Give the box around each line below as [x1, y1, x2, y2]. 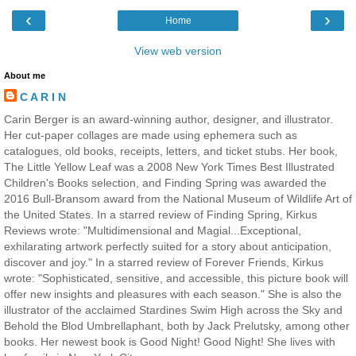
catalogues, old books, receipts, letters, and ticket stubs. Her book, [4, 144, 338, 157]
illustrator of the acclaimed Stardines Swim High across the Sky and [4, 303, 342, 316]
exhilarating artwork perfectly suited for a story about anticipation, [4, 239, 331, 253]
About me [4, 71, 45, 81]
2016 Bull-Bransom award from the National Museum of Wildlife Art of [4, 192, 352, 205]
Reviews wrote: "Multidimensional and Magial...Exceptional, [4, 223, 301, 237]
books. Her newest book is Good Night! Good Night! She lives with [4, 335, 335, 348]
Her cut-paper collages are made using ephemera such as [4, 128, 297, 141]
